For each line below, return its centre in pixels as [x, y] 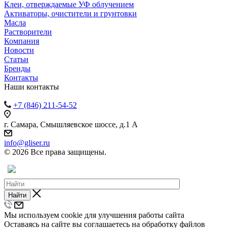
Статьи [16, 59]
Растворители [28, 32]
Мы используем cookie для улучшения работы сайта [94, 215]
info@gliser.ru [27, 142]
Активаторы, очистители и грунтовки [70, 13]
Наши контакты [32, 87]
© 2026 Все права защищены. [55, 152]
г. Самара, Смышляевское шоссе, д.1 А [71, 124]
